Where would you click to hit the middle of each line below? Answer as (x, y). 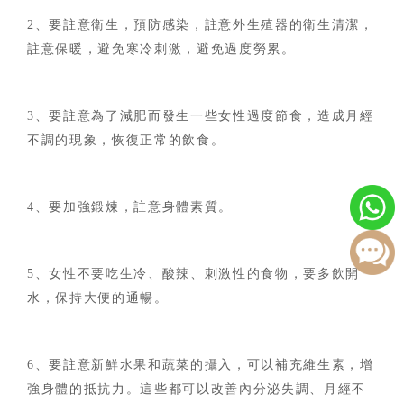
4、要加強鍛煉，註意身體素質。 (130, 207)
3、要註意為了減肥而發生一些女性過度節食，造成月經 (201, 116)
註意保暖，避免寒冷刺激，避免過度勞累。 (161, 49)
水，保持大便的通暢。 (98, 298)
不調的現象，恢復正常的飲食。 (126, 140)
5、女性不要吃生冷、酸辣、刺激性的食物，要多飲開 (194, 274)
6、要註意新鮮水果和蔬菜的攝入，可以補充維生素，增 (201, 365)
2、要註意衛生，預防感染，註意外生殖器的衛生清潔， (201, 25)
